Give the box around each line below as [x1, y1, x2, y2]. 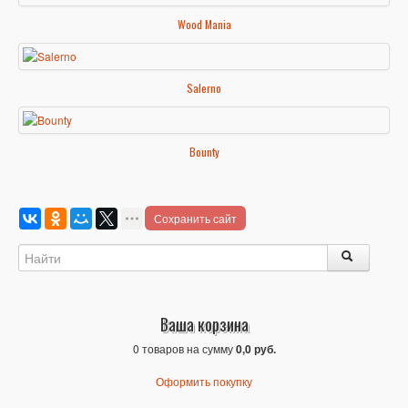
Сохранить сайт [154, 210, 237, 227]
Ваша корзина [159, 312, 249, 337]
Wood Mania [177, 16, 231, 33]
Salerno [187, 80, 221, 97]
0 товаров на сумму [132, 341, 236, 357]
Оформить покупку [156, 373, 252, 390]
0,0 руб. [235, 341, 276, 358]
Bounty [189, 144, 219, 160]
